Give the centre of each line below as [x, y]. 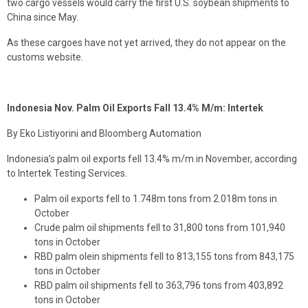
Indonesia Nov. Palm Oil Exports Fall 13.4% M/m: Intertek [135, 108]
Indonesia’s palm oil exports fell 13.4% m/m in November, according [152, 159]
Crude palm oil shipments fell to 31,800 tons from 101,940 [160, 228]
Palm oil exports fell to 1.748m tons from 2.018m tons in [156, 199]
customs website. [45, 57]
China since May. [43, 18]
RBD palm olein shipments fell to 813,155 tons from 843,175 [164, 257]
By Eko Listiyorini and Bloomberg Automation [104, 134]
